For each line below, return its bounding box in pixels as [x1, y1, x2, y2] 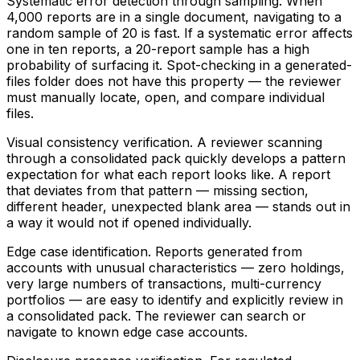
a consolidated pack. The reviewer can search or [6, 308, 306, 325]
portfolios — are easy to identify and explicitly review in [6, 292, 343, 309]
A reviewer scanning [193, 134, 322, 151]
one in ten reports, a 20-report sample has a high [6, 41, 309, 58]
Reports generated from [151, 243, 302, 260]
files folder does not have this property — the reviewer [6, 73, 342, 90]
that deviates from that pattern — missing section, [6, 182, 309, 199]
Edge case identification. [6, 243, 151, 260]
